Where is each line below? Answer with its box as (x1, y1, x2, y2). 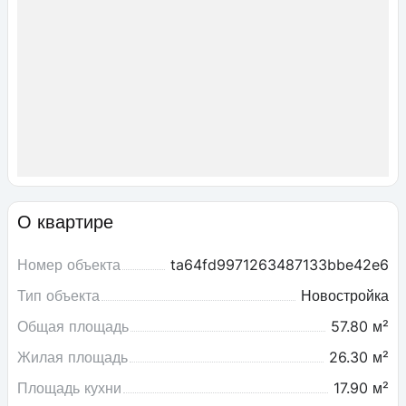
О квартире (17, 212, 113, 233)
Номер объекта (17, 256, 121, 275)
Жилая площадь (17, 348, 128, 367)
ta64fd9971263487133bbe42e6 (170, 256, 389, 275)
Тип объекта (17, 286, 100, 305)
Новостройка (301, 286, 389, 305)
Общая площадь (17, 317, 129, 336)
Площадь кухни (17, 379, 121, 398)
